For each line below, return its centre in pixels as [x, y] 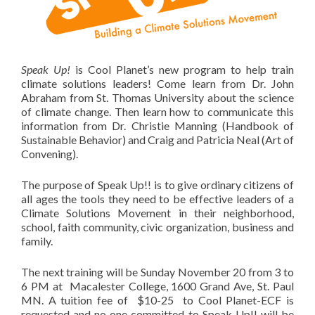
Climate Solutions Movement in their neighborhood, [157, 213]
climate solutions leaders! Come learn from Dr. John [157, 83]
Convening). [50, 154]
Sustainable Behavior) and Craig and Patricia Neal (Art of [157, 140]
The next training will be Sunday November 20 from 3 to [157, 272]
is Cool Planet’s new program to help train [182, 69]
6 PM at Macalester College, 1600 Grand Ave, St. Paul [157, 286]
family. [37, 241]
